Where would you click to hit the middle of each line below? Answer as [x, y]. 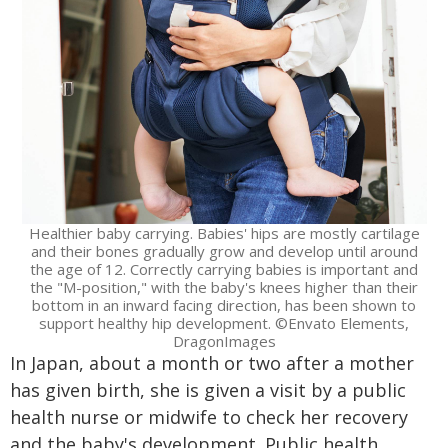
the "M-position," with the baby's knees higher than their [224, 287]
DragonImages [224, 341]
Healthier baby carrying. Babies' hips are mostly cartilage [224, 233]
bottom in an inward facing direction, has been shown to [224, 305]
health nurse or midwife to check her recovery [209, 417]
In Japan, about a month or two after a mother [212, 363]
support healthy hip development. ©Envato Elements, [224, 323]
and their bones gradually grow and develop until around [224, 251]
